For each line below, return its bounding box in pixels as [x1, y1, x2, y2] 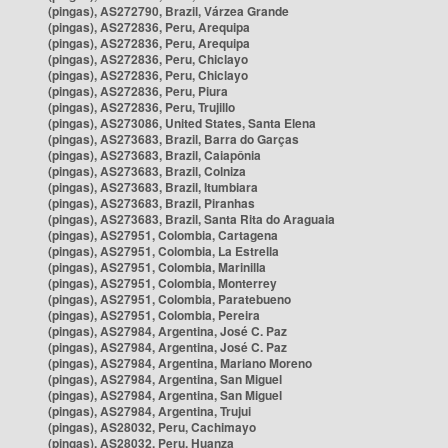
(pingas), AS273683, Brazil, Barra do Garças [48, 130, 299, 148]
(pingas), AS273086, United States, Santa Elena [48, 114, 316, 132]
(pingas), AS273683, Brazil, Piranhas [48, 194, 255, 212]
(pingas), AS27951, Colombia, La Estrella [48, 242, 279, 260]
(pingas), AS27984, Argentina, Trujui [48, 402, 251, 420]
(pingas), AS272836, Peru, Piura [48, 82, 228, 100]
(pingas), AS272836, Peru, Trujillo [48, 98, 235, 116]
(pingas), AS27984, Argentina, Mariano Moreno [48, 354, 312, 372]
